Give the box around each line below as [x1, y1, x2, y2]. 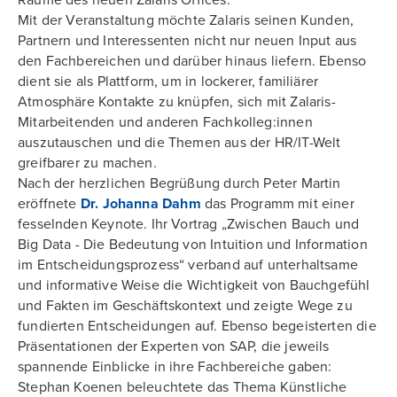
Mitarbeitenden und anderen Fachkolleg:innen [18, 113, 313, 131]
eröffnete [18, 195, 81, 213]
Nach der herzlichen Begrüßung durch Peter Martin [18, 175, 341, 192]
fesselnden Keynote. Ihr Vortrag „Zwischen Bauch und [18, 215, 360, 233]
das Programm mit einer [200, 195, 354, 213]
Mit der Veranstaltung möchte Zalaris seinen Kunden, [18, 12, 354, 29]
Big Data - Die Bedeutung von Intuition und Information [18, 236, 368, 253]
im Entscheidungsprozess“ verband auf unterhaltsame [18, 256, 358, 274]
